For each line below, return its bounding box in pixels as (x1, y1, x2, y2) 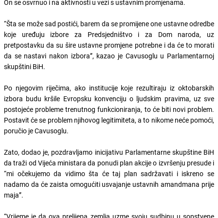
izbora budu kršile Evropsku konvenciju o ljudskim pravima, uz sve (4, 93, 214, 103)
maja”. (4, 190, 23, 200)
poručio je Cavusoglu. (4, 126, 69, 135)
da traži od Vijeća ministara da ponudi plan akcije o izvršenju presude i (4, 158, 214, 167)
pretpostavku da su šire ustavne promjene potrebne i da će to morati (4, 40, 214, 50)
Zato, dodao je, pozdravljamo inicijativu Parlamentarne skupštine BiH (4, 147, 214, 157)
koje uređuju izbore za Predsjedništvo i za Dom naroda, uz (4, 29, 214, 39)
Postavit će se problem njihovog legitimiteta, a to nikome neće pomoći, (4, 115, 214, 125)
